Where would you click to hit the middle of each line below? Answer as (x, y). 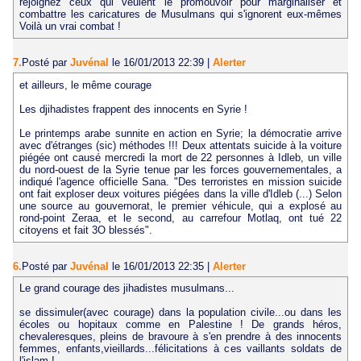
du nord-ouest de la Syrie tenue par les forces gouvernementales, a (180, 169)
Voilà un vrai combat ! (70, 27)
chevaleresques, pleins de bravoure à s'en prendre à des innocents (180, 337)
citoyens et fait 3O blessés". (85, 230)
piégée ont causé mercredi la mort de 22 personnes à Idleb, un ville (180, 157)
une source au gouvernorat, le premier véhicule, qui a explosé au (180, 205)
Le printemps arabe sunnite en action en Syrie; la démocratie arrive (180, 133)
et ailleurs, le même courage (85, 85)
